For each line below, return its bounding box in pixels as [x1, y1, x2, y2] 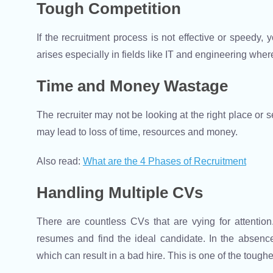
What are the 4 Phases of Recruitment [83, 156, 246, 167]
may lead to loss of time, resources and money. [37, 127, 238, 138]
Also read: [37, 156, 83, 167]
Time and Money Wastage [37, 77, 228, 96]
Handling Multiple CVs [37, 183, 203, 202]
